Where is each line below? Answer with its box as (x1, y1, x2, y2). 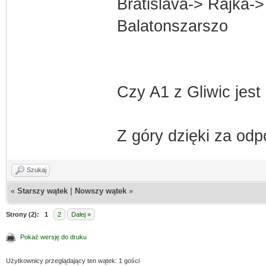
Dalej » (71, 210, 91, 218)
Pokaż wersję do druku (20, 233, 87, 240)
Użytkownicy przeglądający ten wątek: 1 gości (6, 256, 140, 264)
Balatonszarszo (116, 17, 228, 35)
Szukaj (27, 166, 46, 173)
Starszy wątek (17, 186, 68, 195)
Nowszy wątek (75, 186, 126, 195)
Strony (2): (6, 210, 39, 218)
